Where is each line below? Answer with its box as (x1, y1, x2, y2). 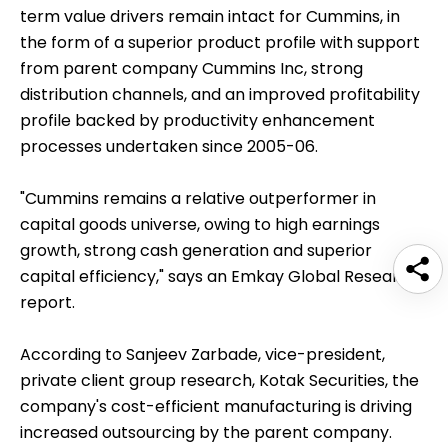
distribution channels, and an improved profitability (20, 83, 420, 107)
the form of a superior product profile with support (20, 31, 420, 55)
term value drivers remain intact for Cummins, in (20, 5, 400, 29)
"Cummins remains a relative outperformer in (20, 187, 376, 211)
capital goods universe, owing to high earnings (20, 213, 380, 237)
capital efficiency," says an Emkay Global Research (20, 265, 419, 289)
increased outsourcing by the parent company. (20, 421, 392, 445)
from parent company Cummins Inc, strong (20, 57, 363, 81)
